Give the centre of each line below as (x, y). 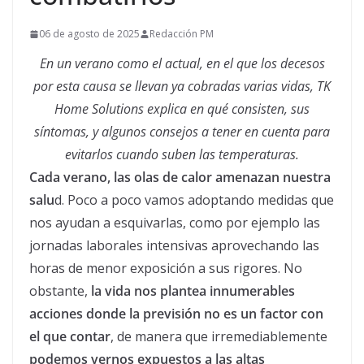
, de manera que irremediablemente (219, 336)
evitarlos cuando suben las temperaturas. (182, 154)
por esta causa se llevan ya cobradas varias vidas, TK (182, 86)
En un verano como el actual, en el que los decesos (182, 63)
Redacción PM (182, 34)
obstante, (60, 291)
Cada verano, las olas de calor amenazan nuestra (180, 177)
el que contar (70, 336)
